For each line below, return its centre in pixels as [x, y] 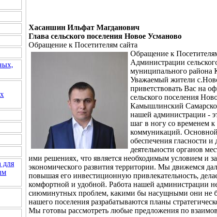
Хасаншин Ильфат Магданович [84, 27]
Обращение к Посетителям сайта [83, 45]
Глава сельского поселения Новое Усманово [105, 36]
